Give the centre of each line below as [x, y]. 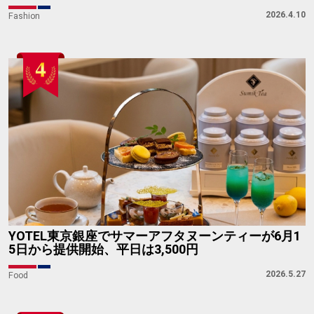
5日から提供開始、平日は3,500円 [103, 250]
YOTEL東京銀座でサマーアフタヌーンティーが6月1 [155, 236]
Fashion [24, 16]
